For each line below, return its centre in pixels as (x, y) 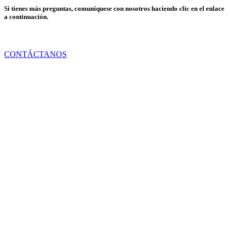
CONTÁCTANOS (35, 54)
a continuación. (26, 16)
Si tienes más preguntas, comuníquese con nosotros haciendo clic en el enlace (114, 8)
